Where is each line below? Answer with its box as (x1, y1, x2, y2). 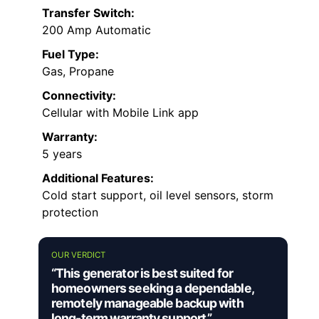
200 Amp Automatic (42, 22, 151, 37)
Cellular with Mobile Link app (42, 105, 199, 120)
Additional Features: (42, 170, 154, 185)
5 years (42, 146, 82, 161)
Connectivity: (42, 88, 116, 103)
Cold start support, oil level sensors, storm (42, 187, 273, 202)
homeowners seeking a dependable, (51, 280, 253, 296)
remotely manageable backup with (51, 295, 244, 310)
